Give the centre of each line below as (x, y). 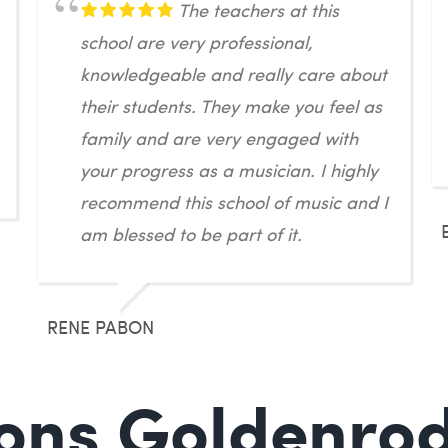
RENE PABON (101, 326)
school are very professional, (197, 41)
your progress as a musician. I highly (229, 169)
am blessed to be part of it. (191, 233)
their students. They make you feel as (231, 105)
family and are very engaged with (219, 137)
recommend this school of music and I (234, 201)
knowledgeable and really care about (234, 73)
